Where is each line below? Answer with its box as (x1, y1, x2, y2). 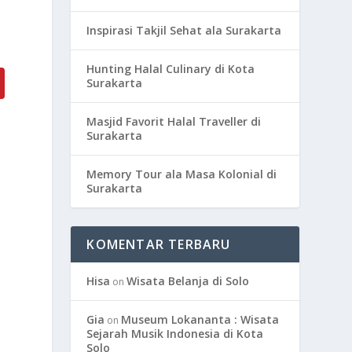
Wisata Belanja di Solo (126, 273, 250, 288)
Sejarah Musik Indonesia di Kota (86, 326, 264, 341)
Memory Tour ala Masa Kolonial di (86, 167, 277, 181)
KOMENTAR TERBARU (86, 236, 231, 253)
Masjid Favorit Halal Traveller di (86, 114, 262, 129)
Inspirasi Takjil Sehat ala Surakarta (86, 23, 282, 38)
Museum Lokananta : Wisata (121, 312, 280, 327)
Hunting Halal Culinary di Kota (86, 61, 255, 76)
